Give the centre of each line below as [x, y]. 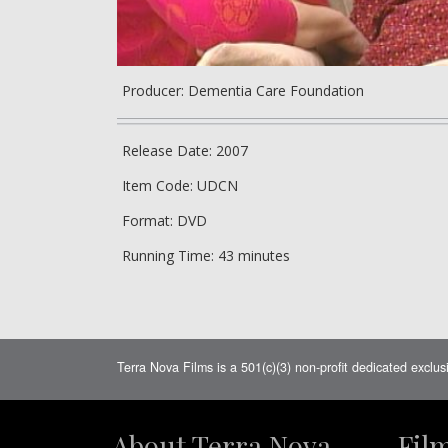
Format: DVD [164, 220]
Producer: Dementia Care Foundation [243, 90]
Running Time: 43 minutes [206, 255]
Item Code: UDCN [180, 185]
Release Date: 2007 [185, 150]
